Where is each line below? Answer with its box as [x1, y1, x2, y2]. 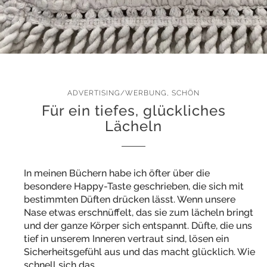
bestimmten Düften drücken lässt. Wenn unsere [24, 194, 235, 205]
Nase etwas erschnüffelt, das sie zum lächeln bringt [24, 207, 253, 218]
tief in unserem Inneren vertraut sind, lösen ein [24, 233, 229, 244]
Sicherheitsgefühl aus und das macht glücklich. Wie [24, 246, 255, 257]
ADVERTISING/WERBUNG [67, 89, 167, 97]
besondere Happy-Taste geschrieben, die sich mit [24, 181, 244, 192]
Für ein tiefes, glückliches [41, 102, 226, 119]
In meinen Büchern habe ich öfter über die [24, 167, 210, 179]
